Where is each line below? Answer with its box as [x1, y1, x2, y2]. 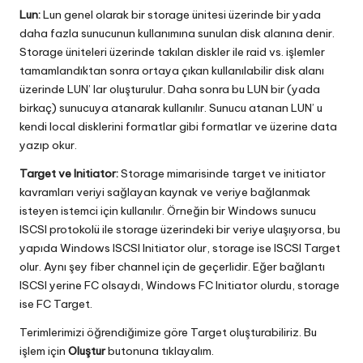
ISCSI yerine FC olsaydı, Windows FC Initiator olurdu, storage [19, 277, 340, 293]
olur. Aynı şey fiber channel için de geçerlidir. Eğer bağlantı [19, 258, 325, 274]
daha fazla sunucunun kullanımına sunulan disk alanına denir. [19, 25, 335, 41]
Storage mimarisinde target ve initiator [118, 165, 326, 181]
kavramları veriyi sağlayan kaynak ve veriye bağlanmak [19, 184, 310, 199]
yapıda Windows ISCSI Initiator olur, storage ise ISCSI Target [19, 240, 340, 255]
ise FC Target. [19, 296, 92, 311]
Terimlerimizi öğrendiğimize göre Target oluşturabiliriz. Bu [19, 324, 317, 340]
